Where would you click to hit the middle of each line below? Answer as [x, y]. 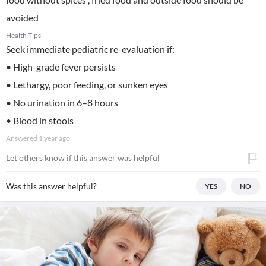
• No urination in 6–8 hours [62, 102]
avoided [22, 18]
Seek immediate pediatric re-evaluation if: [90, 49]
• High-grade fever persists [61, 67]
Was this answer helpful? [51, 186]
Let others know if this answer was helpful [83, 158]
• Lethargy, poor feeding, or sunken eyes [87, 85]
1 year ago [54, 138]
